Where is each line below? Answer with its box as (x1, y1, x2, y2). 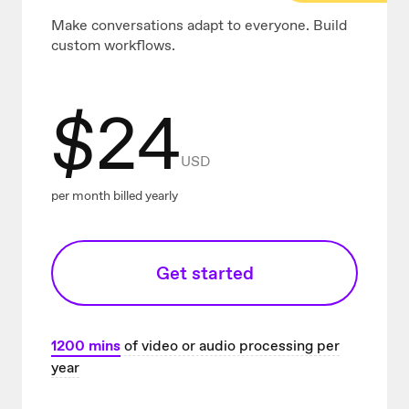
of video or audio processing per (121, 336, 340, 356)
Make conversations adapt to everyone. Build (51, 16, 347, 36)
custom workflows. (51, 36, 175, 56)
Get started (155, 261, 254, 286)
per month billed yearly (51, 187, 178, 204)
